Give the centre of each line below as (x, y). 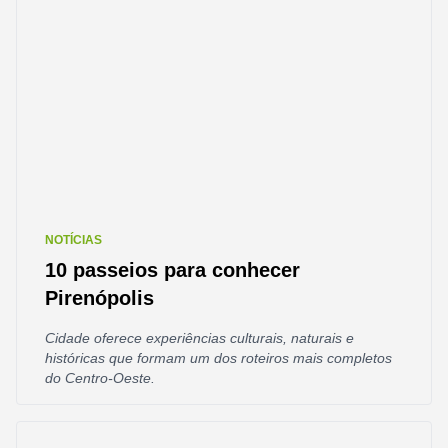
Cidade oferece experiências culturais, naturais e (199, 338)
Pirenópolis (99, 298)
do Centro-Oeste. (100, 378)
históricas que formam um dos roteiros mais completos (218, 358)
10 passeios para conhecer (172, 270)
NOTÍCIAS (73, 240)
